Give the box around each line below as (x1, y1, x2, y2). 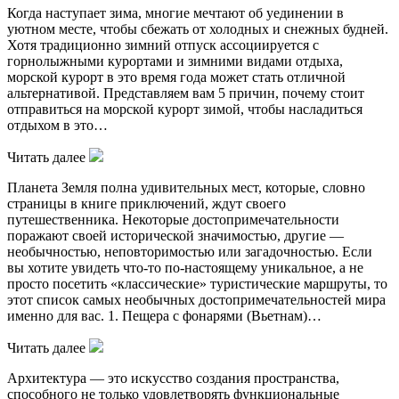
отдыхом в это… (7, 117, 108, 133)
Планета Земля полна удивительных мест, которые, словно (7, 179, 365, 195)
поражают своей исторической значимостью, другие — (7, 227, 344, 243)
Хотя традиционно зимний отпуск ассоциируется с (7, 37, 319, 53)
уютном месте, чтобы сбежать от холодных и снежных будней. (7, 20, 388, 37)
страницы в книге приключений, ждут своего (7, 195, 286, 211)
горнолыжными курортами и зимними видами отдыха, (7, 53, 343, 69)
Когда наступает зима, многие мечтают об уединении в (7, 4, 344, 20)
